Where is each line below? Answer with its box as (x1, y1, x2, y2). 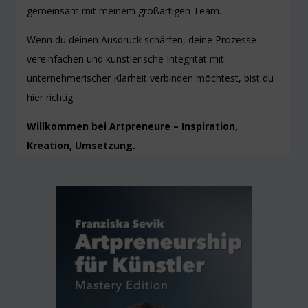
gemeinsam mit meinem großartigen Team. (27, 4, 222, 18)
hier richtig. (27, 91, 76, 104)
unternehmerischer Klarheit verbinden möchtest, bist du (27, 71, 274, 85)
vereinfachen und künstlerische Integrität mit (27, 52, 225, 66)
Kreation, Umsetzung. (27, 139, 136, 153)
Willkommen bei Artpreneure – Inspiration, (27, 120, 239, 133)
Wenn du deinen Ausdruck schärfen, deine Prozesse (27, 33, 257, 47)
